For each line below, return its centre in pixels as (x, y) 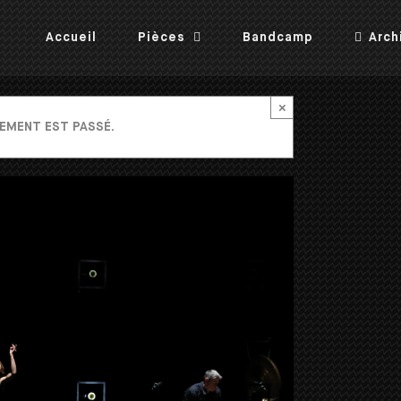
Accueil (71, 38)
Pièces (162, 38)
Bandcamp (278, 38)
